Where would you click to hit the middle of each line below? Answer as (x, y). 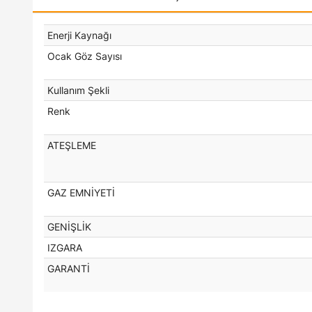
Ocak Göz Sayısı (85, 56)
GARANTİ (69, 268)
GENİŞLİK (69, 226)
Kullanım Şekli (78, 90)
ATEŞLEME (72, 145)
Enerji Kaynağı (79, 35)
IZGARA (65, 247)
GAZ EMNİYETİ (81, 192)
